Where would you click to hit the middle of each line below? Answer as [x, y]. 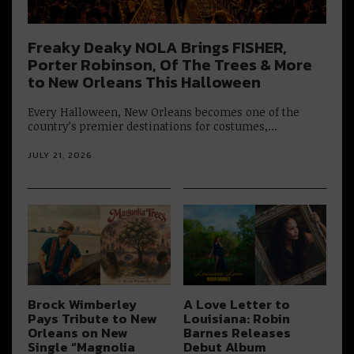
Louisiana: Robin [237, 318]
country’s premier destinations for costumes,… [153, 126]
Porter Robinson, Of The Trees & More [170, 64]
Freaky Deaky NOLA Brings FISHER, [157, 47]
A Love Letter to [237, 304]
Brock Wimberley [83, 304]
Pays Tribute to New [92, 318]
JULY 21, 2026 [60, 154]
